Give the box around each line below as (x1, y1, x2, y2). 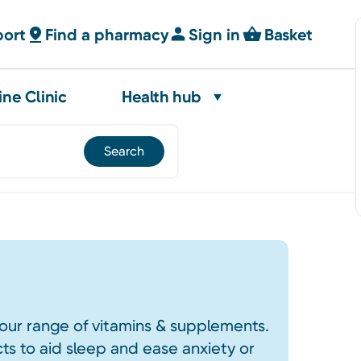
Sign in (189, 24, 241, 44)
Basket (264, 24, 313, 44)
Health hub (122, 87, 201, 106)
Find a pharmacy (45, 24, 170, 44)
